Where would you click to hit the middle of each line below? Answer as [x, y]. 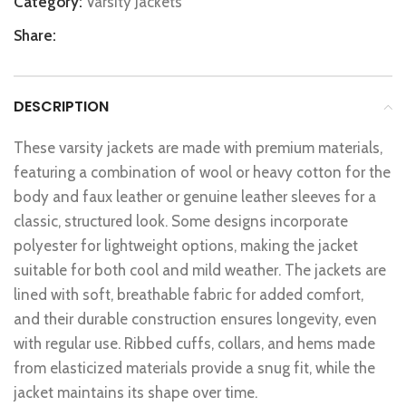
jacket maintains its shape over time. [135, 393]
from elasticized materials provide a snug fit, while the [194, 368]
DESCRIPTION [61, 107]
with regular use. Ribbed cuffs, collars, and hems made [194, 344]
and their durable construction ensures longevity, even [195, 319]
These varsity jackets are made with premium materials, [198, 148]
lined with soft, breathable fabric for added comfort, [188, 295]
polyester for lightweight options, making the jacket [186, 246]
